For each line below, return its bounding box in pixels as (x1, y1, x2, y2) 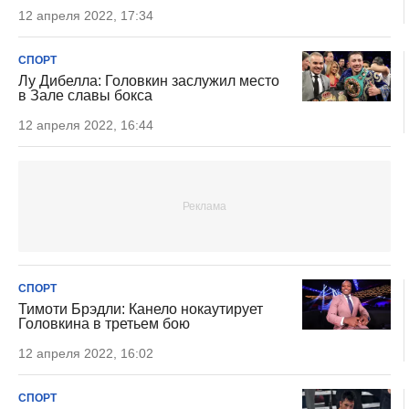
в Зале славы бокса (18, 88, 152, 103)
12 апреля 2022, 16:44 (18, 118, 153, 132)
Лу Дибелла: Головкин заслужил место (18, 73, 279, 89)
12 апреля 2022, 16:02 (18, 346, 153, 361)
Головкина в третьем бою (18, 316, 190, 331)
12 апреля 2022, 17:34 (18, 8, 153, 23)
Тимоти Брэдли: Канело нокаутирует (18, 301, 263, 317)
